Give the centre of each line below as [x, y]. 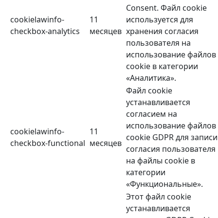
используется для [160, 20]
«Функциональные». [164, 184]
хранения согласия [162, 31]
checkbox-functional [48, 143]
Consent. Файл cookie [166, 8]
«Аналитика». [151, 78]
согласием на [152, 114]
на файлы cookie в [161, 161]
